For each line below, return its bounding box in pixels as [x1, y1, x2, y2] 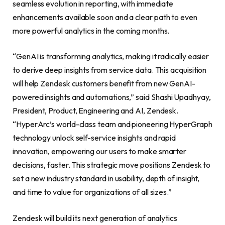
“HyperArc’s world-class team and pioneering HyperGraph [13, 119, 212, 130]
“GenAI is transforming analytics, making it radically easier [13, 51, 209, 62]
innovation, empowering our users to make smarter [13, 146, 187, 157]
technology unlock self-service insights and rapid [13, 133, 176, 143]
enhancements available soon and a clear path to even [13, 12, 197, 22]
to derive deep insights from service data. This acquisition [13, 65, 207, 75]
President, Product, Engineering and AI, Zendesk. [13, 105, 179, 116]
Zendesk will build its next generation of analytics [13, 212, 177, 223]
